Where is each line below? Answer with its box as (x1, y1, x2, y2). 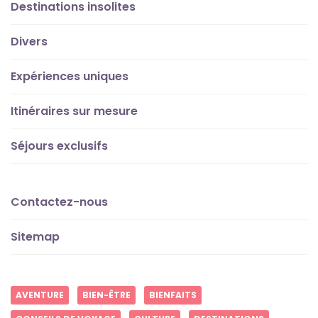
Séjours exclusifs (11, 137, 108, 154)
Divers (11, 33, 48, 50)
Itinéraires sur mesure (11, 102, 138, 119)
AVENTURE (16, 288, 64, 301)
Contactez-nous (11, 193, 108, 210)
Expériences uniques (11, 67, 128, 84)
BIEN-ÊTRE (82, 288, 131, 301)
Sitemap (11, 228, 60, 245)
